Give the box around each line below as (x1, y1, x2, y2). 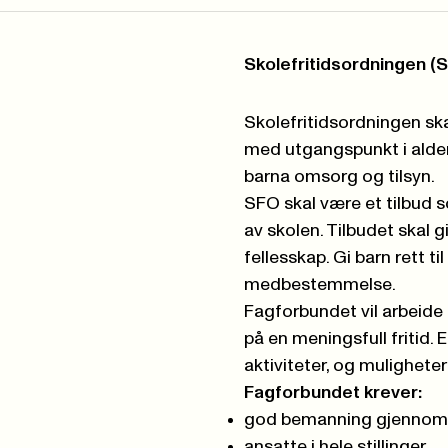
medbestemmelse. (243, 276, 396, 294)
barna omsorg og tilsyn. (243, 168, 435, 186)
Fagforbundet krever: (243, 384, 426, 402)
